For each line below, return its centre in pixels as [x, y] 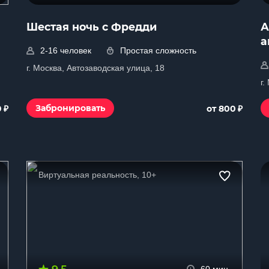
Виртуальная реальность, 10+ [97, 175]
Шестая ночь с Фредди [92, 27]
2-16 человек [66, 50]
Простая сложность [158, 50]
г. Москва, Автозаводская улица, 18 [95, 68]
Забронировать [70, 108]
